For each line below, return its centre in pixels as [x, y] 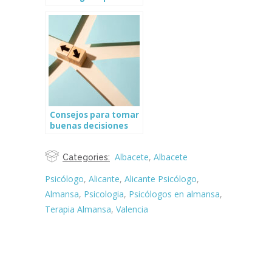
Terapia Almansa [78, 209]
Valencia [132, 209]
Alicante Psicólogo [161, 179]
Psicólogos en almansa [174, 194]
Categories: [86, 157]
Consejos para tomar [94, 115]
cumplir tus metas [89, 8]
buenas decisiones [89, 126]
